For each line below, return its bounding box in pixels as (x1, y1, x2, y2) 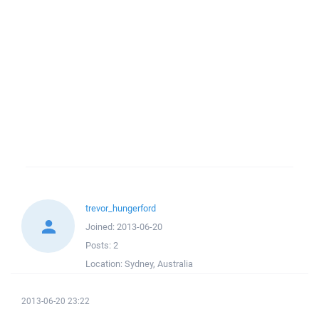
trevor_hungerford (85, 202, 156, 214)
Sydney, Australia (125, 258, 193, 270)
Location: (85, 258, 125, 270)
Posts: (85, 239, 113, 251)
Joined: (85, 221, 117, 233)
